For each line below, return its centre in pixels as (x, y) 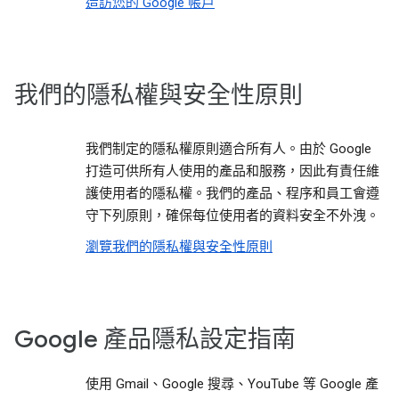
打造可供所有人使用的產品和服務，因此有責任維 (232, 171)
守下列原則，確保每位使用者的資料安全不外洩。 (232, 216)
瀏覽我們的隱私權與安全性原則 (179, 247)
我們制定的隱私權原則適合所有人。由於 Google (228, 149)
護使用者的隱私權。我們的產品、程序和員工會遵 (232, 193)
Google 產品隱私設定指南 (155, 339)
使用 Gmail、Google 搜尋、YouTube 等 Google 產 (232, 384)
